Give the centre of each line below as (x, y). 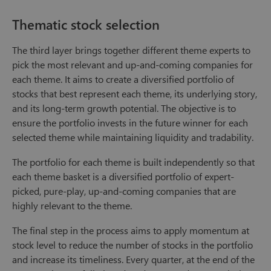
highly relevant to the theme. (72, 206)
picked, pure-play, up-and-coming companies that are (124, 191)
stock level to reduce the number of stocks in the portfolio (132, 245)
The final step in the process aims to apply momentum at (131, 230)
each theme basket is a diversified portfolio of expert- (123, 177)
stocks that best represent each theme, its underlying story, (135, 94)
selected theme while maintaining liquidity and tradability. (133, 137)
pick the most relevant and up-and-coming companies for (132, 65)
